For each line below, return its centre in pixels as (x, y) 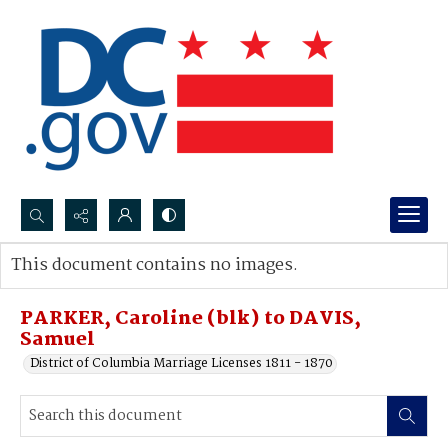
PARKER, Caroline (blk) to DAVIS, (190, 319)
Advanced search (82, 285)
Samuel (57, 340)
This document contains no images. (154, 265)
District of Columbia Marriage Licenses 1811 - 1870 (181, 363)
